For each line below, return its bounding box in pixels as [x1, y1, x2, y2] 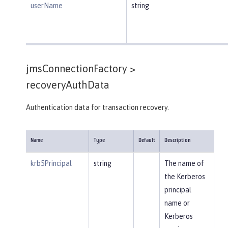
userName [30, 1, 63, 10]
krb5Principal [30, 159, 72, 167]
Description [164, 137, 191, 144]
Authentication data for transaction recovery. [26, 103, 169, 111]
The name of [164, 159, 204, 167]
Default [138, 137, 155, 144]
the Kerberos [164, 172, 205, 181]
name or [164, 198, 190, 207]
